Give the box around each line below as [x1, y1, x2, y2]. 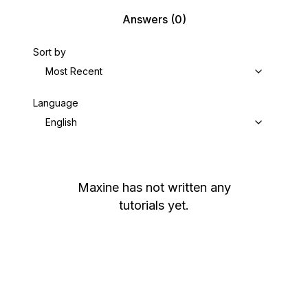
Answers [122, 12, 168, 26]
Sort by [33, 46, 66, 58]
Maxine [77, 180, 119, 195]
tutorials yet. [119, 198, 189, 212]
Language [33, 97, 78, 109]
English [45, 116, 77, 128]
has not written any [122, 180, 231, 195]
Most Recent [45, 65, 102, 77]
